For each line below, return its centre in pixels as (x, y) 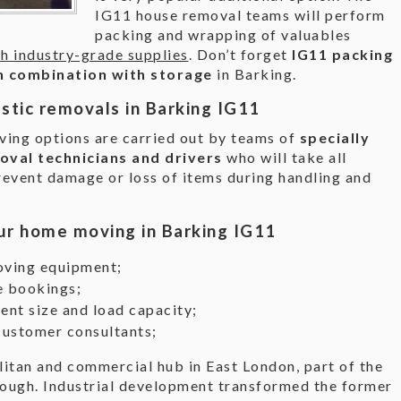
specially (334, 137)
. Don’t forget (240, 54)
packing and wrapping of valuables (223, 34)
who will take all (285, 157)
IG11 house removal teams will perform (240, 15)
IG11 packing (342, 54)
